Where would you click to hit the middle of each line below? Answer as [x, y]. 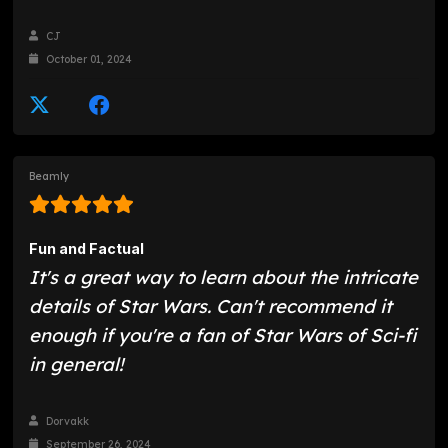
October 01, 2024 [88, 59]
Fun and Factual [87, 249]
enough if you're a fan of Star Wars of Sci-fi [223, 335]
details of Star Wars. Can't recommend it [211, 306]
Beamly [49, 176]
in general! [76, 364]
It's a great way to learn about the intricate [224, 277]
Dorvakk [66, 422]
